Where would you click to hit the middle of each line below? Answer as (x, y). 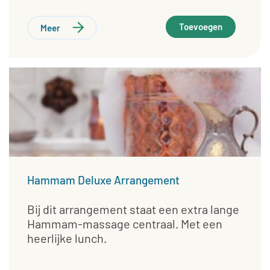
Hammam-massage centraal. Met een (125, 224)
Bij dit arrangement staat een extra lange (133, 209)
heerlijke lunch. (67, 238)
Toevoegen (201, 27)
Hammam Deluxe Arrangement (103, 180)
